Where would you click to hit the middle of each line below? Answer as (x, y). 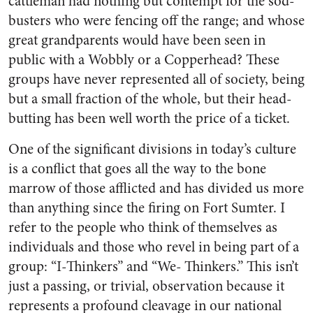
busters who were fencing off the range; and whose (156, 21)
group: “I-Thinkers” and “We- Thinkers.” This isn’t (153, 267)
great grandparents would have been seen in (137, 40)
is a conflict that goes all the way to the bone (137, 169)
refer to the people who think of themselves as (143, 227)
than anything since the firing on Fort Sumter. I (147, 208)
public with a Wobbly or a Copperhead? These (144, 60)
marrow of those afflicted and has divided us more (156, 188)
